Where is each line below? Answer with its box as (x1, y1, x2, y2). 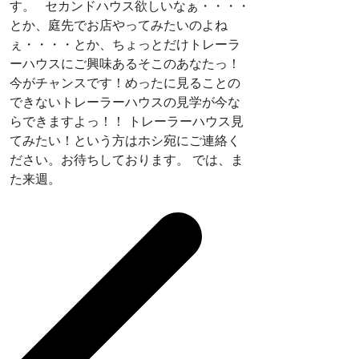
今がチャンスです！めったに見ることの (10, 74, 240, 92)
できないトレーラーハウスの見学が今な (10, 93, 240, 111)
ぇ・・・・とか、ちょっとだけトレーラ (10, 35, 240, 54)
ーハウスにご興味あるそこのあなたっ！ (10, 54, 240, 73)
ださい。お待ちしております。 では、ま (10, 151, 244, 169)
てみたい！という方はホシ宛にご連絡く (10, 131, 240, 150)
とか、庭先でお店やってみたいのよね (10, 16, 228, 34)
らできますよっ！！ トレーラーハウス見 (10, 112, 244, 131)
